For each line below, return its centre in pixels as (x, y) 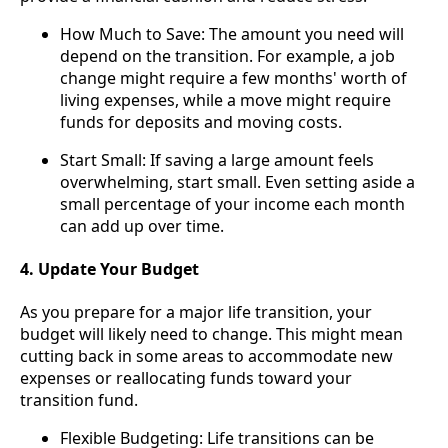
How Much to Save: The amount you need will (232, 33)
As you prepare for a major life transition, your (196, 312)
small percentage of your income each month (232, 203)
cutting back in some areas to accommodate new (206, 356)
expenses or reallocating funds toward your (186, 378)
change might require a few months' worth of (233, 77)
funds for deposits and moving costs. (201, 121)
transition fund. (79, 400)
